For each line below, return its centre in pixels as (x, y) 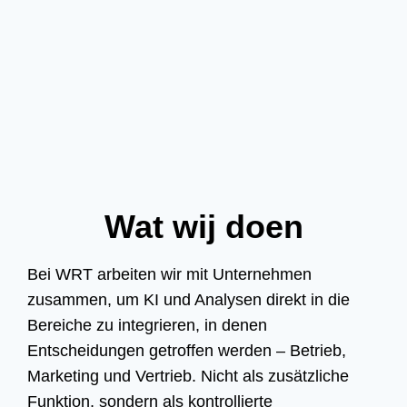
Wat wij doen (203, 227)
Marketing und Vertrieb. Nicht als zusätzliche (188, 376)
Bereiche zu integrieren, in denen (147, 325)
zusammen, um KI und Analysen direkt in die (189, 300)
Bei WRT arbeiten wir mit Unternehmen (169, 274)
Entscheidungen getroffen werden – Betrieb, (187, 351)
